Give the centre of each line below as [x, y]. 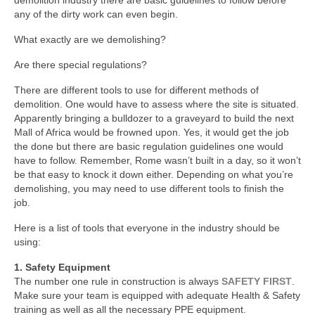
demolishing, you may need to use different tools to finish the [149, 188]
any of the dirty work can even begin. [96, 14]
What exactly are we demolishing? [90, 39]
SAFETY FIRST [257, 281]
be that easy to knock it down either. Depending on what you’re [154, 174]
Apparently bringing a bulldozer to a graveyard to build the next [154, 118]
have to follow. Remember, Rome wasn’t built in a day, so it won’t [157, 160]
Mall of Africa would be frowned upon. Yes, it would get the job [152, 132]
